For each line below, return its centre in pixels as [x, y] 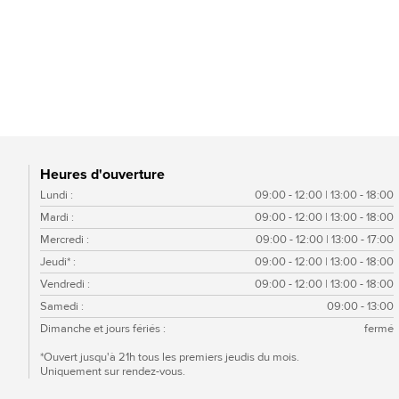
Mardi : [57, 218]
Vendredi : [65, 285]
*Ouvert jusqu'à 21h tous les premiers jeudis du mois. [170, 358]
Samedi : [62, 307]
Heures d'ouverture [102, 175]
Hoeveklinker [80, 104]
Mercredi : [65, 240]
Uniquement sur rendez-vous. [113, 372]
